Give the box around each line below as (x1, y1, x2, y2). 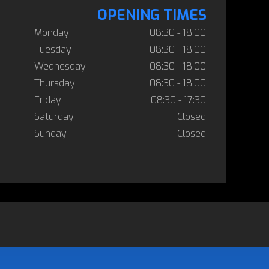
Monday (34, 26, 69, 39)
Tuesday (34, 43, 71, 56)
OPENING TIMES (97, 5, 207, 25)
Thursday (34, 77, 75, 89)
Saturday (34, 110, 74, 123)
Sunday (34, 127, 67, 140)
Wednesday (34, 60, 86, 73)
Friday (34, 94, 61, 106)
